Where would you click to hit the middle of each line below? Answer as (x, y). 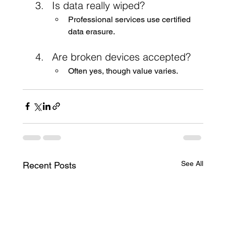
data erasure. (91, 31)
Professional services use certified (130, 19)
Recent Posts (49, 165)
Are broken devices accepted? (121, 56)
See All (192, 163)
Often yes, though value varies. (123, 71)
